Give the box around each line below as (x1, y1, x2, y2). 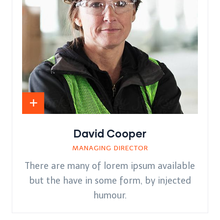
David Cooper (74, 127, 146, 140)
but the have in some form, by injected (29, 175, 191, 187)
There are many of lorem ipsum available (25, 161, 195, 172)
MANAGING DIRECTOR (72, 144, 148, 153)
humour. (93, 190, 127, 201)
